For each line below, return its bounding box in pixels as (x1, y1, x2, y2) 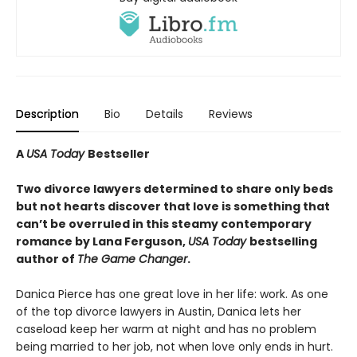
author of (16, 250, 77, 267)
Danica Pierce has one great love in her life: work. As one (16, 285, 328, 302)
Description (16, 105, 79, 122)
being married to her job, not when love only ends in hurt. (16, 338, 333, 355)
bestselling (249, 233, 317, 249)
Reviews (209, 105, 253, 122)
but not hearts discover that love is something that (16, 198, 330, 214)
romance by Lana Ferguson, (16, 233, 188, 249)
